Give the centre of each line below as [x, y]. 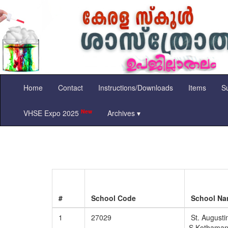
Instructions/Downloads [136, 87]
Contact [70, 87]
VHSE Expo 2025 [52, 113]
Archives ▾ [124, 113]
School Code [113, 198]
